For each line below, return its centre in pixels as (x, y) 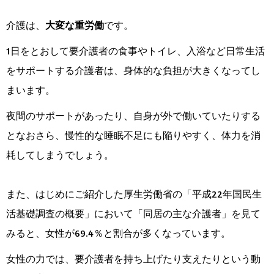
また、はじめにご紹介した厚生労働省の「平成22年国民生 (134, 194)
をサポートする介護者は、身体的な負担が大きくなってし (133, 71)
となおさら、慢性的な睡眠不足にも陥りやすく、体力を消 (133, 135)
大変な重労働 (75, 25)
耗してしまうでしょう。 (60, 155)
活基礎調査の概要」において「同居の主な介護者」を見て (133, 214)
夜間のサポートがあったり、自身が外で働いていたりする (133, 116)
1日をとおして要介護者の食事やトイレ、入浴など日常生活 (135, 51)
